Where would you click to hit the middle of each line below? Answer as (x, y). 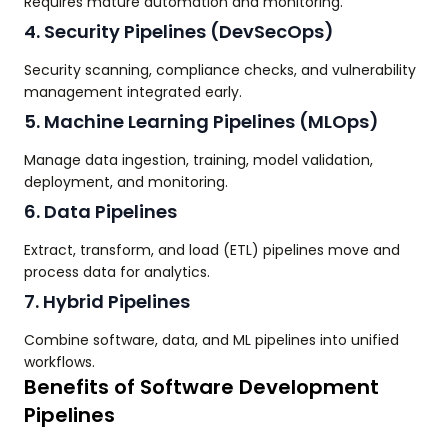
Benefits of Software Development (201, 387)
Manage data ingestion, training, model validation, (198, 160)
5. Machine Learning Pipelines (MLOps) (201, 122)
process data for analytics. (117, 272)
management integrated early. (133, 92)
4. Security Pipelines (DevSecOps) (179, 32)
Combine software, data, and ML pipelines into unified (211, 340)
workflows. (59, 362)
